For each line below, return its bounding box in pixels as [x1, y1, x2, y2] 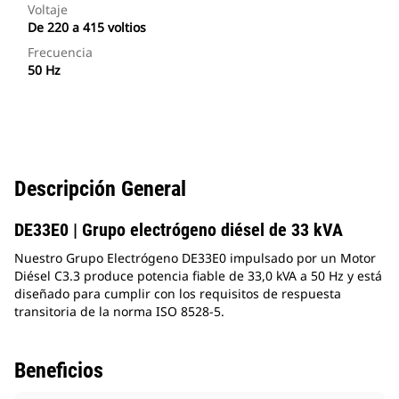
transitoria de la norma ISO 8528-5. [14, 303, 224, 321]
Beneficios [14, 358, 103, 384]
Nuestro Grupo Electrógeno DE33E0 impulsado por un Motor [14, 249, 376, 267]
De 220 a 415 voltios [28, 19, 146, 37]
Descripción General [14, 176, 186, 202]
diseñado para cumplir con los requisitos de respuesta [14, 285, 341, 303]
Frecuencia [28, 44, 93, 61]
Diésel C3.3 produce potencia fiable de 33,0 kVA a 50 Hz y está [14, 267, 382, 285]
